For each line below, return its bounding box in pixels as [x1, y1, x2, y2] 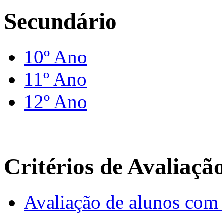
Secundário [4, 8, 117, 35]
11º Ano [24, 68, 87, 90]
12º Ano [24, 90, 87, 112]
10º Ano [24, 46, 87, 67]
